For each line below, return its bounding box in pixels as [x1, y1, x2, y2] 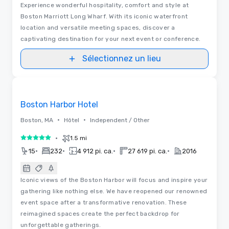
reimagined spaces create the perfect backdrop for [20, 210, 180, 217]
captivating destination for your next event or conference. [20, 35, 201, 42]
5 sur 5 [20, 134, 45, 145]
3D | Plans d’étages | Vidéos [78, 73, 159, 81]
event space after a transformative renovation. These [20, 198, 187, 206]
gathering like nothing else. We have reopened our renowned [20, 187, 208, 195]
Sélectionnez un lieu [82, 53, 161, 63]
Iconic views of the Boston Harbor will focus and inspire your [20, 176, 208, 184]
